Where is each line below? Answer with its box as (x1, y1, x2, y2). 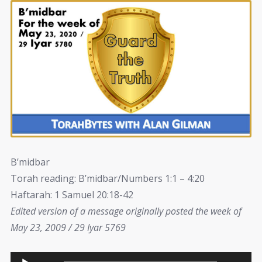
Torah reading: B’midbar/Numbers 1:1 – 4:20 (11, 171, 205, 185)
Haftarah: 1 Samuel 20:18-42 (11, 188, 133, 201)
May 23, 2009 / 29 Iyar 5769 (11, 220, 126, 234)
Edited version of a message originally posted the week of (11, 204, 242, 218)
